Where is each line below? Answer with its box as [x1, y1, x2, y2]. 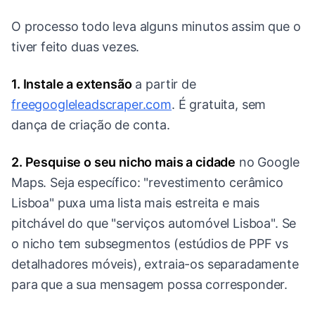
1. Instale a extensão [11, 77, 132, 92]
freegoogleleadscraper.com [11, 97, 172, 112]
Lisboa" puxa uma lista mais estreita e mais [11, 195, 260, 211]
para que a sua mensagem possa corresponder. [11, 277, 288, 292]
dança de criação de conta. [11, 117, 170, 133]
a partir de [131, 77, 196, 92]
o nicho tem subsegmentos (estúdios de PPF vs [11, 236, 288, 252]
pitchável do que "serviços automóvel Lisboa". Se [11, 216, 297, 231]
